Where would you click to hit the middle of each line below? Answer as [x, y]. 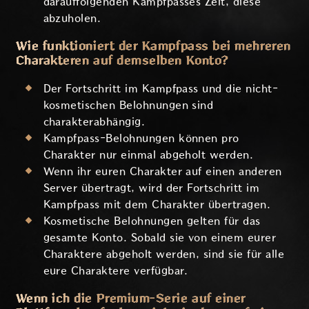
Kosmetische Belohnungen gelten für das [152, 221]
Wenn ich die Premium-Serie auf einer [131, 298]
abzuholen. [72, 18]
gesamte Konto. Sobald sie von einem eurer [160, 237]
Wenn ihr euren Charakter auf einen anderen [162, 171]
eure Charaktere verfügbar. [116, 270]
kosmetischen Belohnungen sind [128, 105]
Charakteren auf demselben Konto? [122, 60]
